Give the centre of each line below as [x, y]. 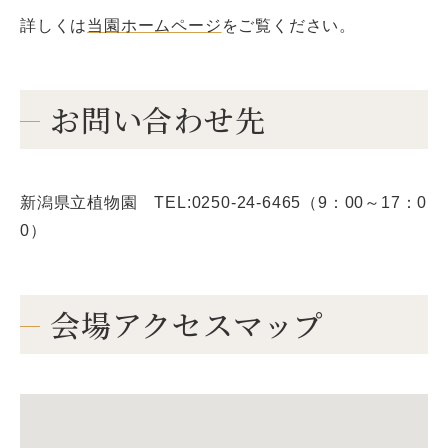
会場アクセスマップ [187, 323]
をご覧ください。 [289, 25]
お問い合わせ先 [158, 118]
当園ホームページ [154, 25]
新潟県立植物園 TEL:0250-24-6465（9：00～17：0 [224, 202]
